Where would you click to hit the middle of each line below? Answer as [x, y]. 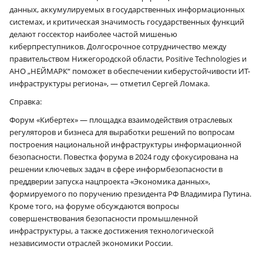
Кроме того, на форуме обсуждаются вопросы [94, 206]
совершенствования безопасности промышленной [104, 219]
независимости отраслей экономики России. [91, 243]
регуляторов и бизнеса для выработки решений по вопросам [122, 132]
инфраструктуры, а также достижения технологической [112, 231]
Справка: [26, 102]
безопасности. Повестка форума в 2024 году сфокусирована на [124, 157]
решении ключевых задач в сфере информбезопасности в [116, 169]
